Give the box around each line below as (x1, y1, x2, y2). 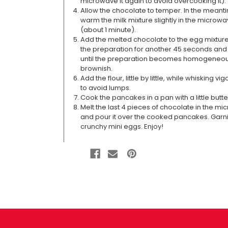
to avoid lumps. (80, 82, 131, 93)
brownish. (80, 63, 112, 73)
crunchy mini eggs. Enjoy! (80, 121, 163, 131)
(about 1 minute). (80, 24, 136, 35)
